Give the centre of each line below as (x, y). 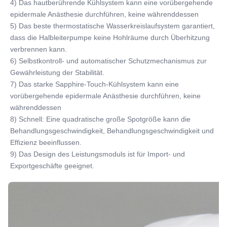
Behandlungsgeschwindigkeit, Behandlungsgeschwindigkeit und (112, 131)
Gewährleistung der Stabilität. (57, 73)
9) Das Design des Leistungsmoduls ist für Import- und (98, 154)
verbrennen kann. (39, 49)
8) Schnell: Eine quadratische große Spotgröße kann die (100, 119)
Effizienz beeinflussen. (46, 143)
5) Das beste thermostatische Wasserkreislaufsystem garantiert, (112, 26)
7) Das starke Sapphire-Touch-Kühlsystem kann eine (94, 84)
